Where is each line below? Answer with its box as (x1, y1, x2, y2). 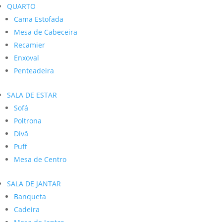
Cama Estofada (14, 14, 63, 24)
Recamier (14, 40, 45, 50)
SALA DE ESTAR (7, 90, 57, 100)
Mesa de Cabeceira (14, 27, 77, 37)
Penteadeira (14, 66, 54, 75)
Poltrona (14, 116, 42, 125)
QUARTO (7, 1, 36, 11)
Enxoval (14, 53, 39, 62)
